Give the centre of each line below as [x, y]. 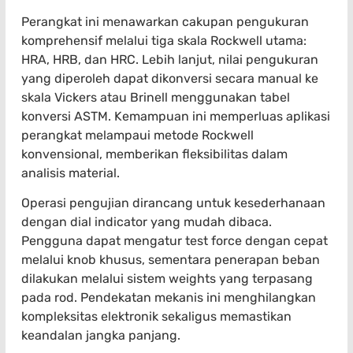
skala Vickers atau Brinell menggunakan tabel [156, 97]
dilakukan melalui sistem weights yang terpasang [167, 278]
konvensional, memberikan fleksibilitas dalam [154, 154]
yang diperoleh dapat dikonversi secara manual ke [170, 78]
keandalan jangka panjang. [101, 335]
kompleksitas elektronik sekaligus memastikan [156, 316]
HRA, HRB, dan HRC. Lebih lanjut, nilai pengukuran [170, 59]
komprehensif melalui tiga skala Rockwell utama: [164, 40]
